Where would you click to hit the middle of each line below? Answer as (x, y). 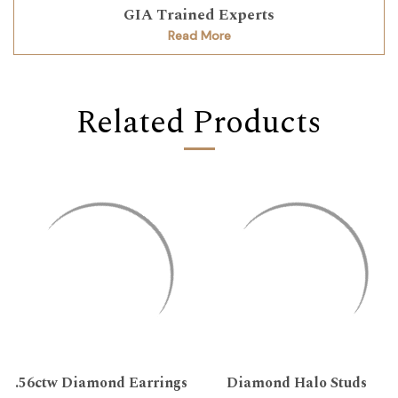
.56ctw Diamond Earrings (102, 382)
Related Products (199, 123)
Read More (199, 36)
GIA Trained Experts (199, 16)
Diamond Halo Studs (296, 382)
